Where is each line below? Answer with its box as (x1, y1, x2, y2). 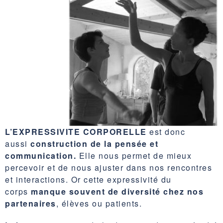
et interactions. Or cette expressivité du (5, 173, 172, 185)
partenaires (5, 197, 56, 209)
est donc (146, 125, 185, 137)
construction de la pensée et (30, 137, 158, 149)
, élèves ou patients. (56, 197, 142, 209)
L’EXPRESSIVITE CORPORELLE (5, 125, 147, 137)
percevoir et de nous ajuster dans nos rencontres (5, 161, 212, 173)
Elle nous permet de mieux (76, 149, 192, 161)
